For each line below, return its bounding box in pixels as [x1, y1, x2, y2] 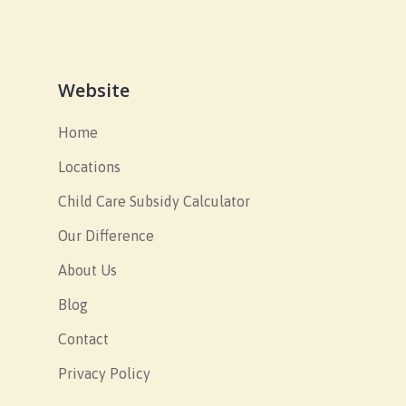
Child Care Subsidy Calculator [58, 193, 250, 210]
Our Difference [58, 227, 154, 245]
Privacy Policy [58, 365, 150, 382]
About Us [58, 262, 117, 279]
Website [58, 78, 130, 103]
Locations [58, 159, 121, 176]
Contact [58, 331, 109, 348]
